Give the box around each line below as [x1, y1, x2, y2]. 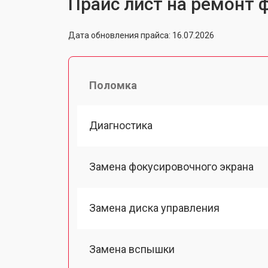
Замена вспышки [89, 243, 175, 256]
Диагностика [89, 118, 153, 132]
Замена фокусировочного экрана [89, 160, 254, 173]
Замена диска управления [89, 202, 220, 214]
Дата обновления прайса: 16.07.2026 [68, 30, 214, 40]
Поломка [89, 78, 137, 92]
